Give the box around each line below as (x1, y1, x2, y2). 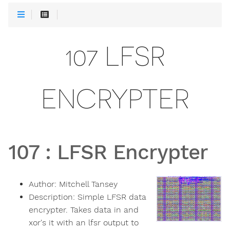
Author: (29, 179, 59, 189)
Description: (29, 192, 78, 202)
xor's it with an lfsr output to (29, 218, 139, 228)
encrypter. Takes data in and (29, 205, 139, 215)
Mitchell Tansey (59, 179, 118, 189)
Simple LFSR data (78, 192, 146, 202)
